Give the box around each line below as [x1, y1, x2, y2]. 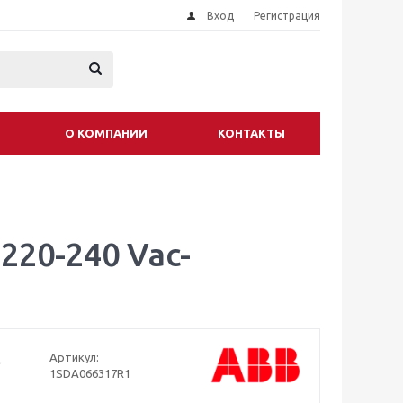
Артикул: [49, 351, 99, 364]
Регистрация [254, 10, 320, 22]
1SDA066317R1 [49, 367, 130, 381]
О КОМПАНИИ [65, 127, 148, 139]
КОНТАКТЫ [218, 127, 285, 139]
